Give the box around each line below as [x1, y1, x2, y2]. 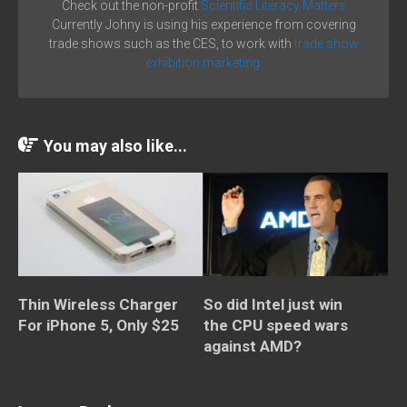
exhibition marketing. [144, 55, 263, 71]
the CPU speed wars [203, 316, 348, 335]
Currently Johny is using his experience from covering [51, 17, 356, 33]
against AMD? [203, 337, 302, 356]
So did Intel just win [203, 295, 342, 314]
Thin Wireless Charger [18, 295, 178, 314]
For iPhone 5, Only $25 [18, 316, 179, 335]
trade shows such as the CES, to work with [48, 36, 294, 52]
